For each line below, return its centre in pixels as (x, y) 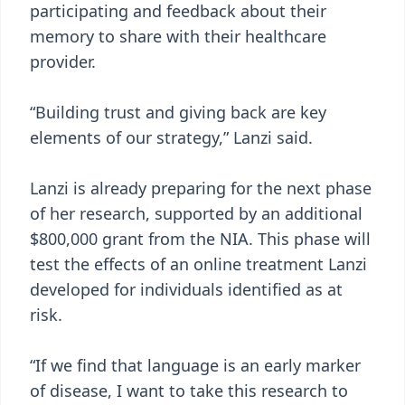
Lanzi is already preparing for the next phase (201, 188)
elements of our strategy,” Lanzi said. (171, 137)
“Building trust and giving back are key (178, 112)
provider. (63, 61)
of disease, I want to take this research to (189, 391)
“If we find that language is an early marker (195, 365)
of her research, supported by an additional (196, 213)
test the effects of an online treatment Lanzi (198, 264)
